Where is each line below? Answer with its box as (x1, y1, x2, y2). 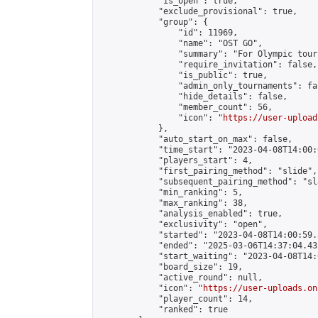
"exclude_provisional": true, (99, 6, 297, 16)
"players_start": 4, (99, 155, 253, 165)
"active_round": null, (99, 273, 263, 283)
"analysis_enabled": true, (99, 209, 283, 219)
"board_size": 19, (99, 262, 243, 272)
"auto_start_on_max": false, (99, 134, 292, 144)
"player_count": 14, (99, 294, 253, 304)
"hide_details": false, (99, 92, 287, 102)
